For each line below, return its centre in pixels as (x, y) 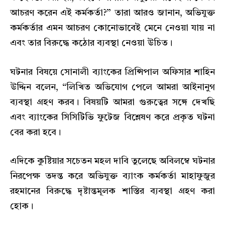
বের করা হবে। (35, 132)
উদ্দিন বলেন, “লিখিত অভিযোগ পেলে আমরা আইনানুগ (113, 87)
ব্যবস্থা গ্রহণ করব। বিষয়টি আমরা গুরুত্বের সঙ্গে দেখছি (113, 102)
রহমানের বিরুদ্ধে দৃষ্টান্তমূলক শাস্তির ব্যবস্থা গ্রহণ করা (113, 192)
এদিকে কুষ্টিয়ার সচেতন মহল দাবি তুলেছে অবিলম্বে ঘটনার (113, 161)
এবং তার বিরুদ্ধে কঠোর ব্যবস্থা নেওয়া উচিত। (91, 43)
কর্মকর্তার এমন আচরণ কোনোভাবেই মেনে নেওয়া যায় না (113, 28)
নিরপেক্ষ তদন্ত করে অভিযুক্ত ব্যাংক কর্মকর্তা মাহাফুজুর (113, 177)
